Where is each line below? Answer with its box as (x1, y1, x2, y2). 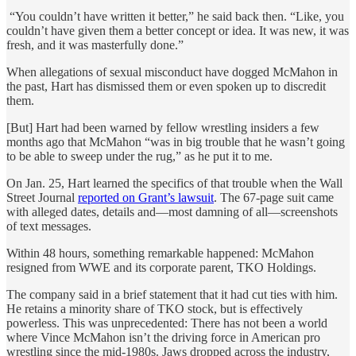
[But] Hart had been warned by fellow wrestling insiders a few (6, 120, 319, 134)
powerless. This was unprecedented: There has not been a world (6, 315, 327, 330)
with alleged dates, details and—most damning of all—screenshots (6, 204, 338, 219)
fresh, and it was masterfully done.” (6, 37, 184, 52)
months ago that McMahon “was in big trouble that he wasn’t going (6, 134, 345, 149)
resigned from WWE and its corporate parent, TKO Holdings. (6, 260, 316, 274)
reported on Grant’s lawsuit (78, 190, 214, 204)
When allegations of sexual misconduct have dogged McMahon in (6, 64, 338, 79)
